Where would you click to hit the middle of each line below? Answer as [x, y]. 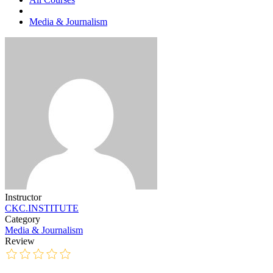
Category [23, 219]
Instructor [23, 197]
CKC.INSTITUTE [42, 208]
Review [20, 241]
